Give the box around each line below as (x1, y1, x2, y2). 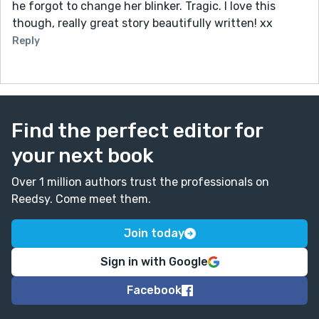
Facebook (126, 283, 182, 297)
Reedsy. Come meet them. (11, 192, 151, 206)
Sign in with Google (100, 254, 208, 268)
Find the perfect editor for (11, 118, 263, 142)
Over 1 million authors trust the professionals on (11, 174, 269, 189)
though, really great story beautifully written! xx (12, 16, 273, 30)
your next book (11, 143, 154, 167)
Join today (123, 226, 184, 240)
